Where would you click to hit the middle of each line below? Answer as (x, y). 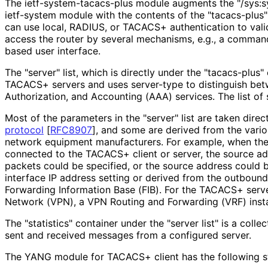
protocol (24, 130)
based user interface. (52, 51)
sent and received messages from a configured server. (128, 235)
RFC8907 (71, 130)
